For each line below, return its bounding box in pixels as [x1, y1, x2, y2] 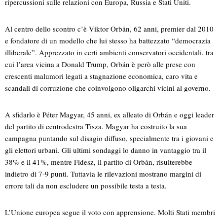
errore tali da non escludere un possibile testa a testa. [5, 181, 167, 191]
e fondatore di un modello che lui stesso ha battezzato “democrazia [5, 36, 211, 46]
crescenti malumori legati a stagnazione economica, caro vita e [5, 71, 198, 81]
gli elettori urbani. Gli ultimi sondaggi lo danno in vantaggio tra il [5, 145, 206, 155]
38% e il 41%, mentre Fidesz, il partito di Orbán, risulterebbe [5, 157, 192, 167]
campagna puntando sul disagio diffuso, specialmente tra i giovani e [5, 133, 214, 144]
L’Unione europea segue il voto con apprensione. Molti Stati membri [5, 207, 215, 218]
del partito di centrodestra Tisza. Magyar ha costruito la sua [5, 121, 187, 132]
